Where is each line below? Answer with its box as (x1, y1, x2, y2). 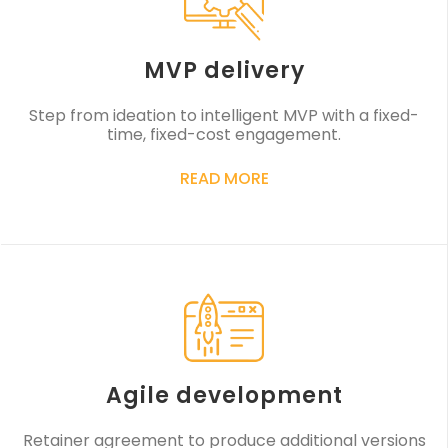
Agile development (105, 380, 343, 412)
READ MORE (179, 167, 269, 191)
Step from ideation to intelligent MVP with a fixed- (29, 104, 419, 128)
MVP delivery (143, 55, 305, 87)
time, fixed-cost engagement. (107, 123, 341, 147)
